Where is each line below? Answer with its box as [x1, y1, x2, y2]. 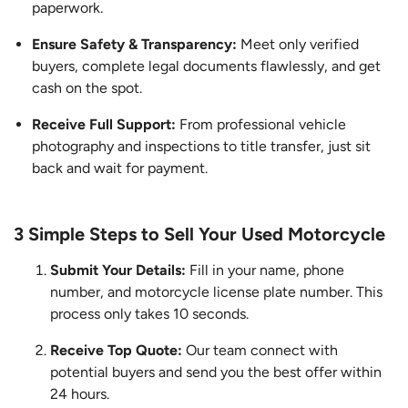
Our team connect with [186, 342, 338, 360]
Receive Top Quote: [50, 342, 186, 360]
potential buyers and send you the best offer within [50, 363, 382, 382]
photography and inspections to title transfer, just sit [32, 138, 371, 156]
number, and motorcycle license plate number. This [50, 283, 382, 301]
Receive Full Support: [32, 116, 179, 134]
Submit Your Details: [50, 261, 186, 280]
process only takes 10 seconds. [50, 305, 249, 323]
